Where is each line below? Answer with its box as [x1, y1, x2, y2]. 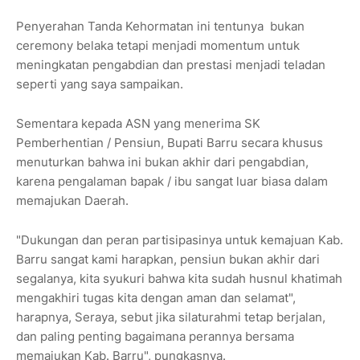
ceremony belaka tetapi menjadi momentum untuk [16, 37, 300, 53]
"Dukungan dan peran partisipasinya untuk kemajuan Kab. [16, 231, 343, 247]
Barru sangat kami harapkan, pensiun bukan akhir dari [16, 251, 320, 267]
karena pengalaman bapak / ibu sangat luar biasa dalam [16, 173, 328, 189]
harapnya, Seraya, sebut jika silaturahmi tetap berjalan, [16, 309, 325, 325]
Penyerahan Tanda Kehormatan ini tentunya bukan [16, 18, 305, 34]
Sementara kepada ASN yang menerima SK [16, 115, 260, 131]
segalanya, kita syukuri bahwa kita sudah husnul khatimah [16, 270, 342, 286]
